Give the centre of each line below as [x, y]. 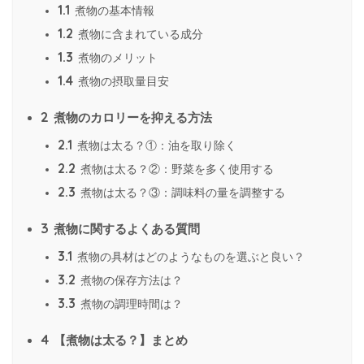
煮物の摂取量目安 [122, 81]
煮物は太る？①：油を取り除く [155, 145]
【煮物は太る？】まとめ [119, 340]
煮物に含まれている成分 [139, 34]
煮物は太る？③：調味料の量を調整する [181, 192]
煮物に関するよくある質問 [125, 228]
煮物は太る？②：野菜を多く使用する [175, 169]
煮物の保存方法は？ [130, 280]
